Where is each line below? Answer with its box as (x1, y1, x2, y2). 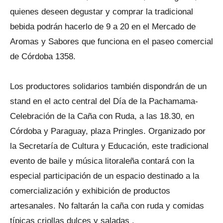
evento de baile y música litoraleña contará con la (10, 156, 194, 166)
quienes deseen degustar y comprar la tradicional (10, 7, 193, 16)
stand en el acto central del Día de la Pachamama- (10, 97, 198, 106)
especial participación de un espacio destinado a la (10, 171, 199, 181)
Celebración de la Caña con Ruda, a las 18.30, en (10, 111, 194, 121)
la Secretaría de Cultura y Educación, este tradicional (10, 141, 209, 151)
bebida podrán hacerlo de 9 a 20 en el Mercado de (10, 22, 196, 31)
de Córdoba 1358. (10, 52, 76, 61)
